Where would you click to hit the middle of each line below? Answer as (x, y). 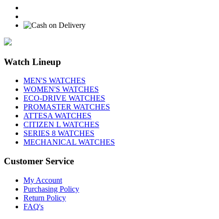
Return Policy (45, 197)
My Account (43, 180)
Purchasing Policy (51, 189)
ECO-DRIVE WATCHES (64, 98)
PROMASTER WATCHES (67, 107)
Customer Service (39, 161)
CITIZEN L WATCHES (61, 125)
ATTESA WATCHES (57, 116)
